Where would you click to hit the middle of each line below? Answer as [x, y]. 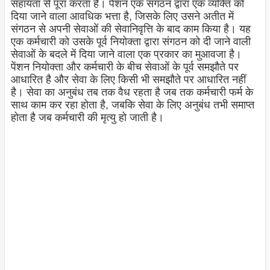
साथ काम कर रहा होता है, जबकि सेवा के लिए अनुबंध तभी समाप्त [132, 105]
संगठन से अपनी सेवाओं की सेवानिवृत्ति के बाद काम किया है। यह [130, 29]
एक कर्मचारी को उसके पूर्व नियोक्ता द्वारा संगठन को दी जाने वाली [130, 42]
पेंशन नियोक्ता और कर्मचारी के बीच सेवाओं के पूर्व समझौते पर [124, 67]
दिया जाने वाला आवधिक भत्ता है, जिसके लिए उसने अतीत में [122, 17]
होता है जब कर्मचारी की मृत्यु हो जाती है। [87, 118]
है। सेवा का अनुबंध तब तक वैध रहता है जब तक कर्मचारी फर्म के [132, 93]
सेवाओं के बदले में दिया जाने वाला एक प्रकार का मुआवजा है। [126, 55]
